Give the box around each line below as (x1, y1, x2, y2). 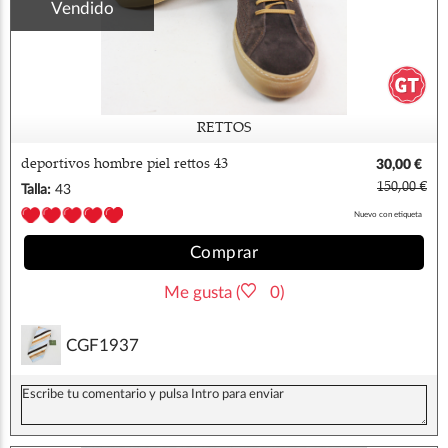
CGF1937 (66, 336, 139, 354)
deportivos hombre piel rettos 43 (21, 157, 228, 172)
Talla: (21, 182, 51, 197)
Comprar (189, 244, 259, 262)
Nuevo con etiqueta (354, 209, 423, 219)
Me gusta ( (163, 284, 241, 302)
